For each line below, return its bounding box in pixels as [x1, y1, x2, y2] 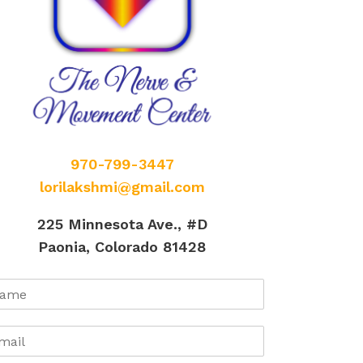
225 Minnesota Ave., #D [36, 216, 207, 233]
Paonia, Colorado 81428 [38, 238, 207, 256]
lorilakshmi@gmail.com [39, 178, 205, 196]
